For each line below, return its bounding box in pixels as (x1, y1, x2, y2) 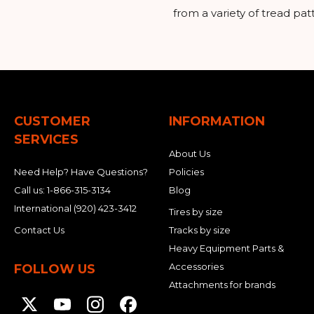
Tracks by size (168, 224, 231, 235)
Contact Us (14, 224, 64, 235)
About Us (168, 148, 210, 159)
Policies (168, 166, 204, 177)
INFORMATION (168, 114, 265, 129)
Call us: (14, 184, 47, 196)
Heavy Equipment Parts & (168, 243, 284, 254)
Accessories (168, 261, 224, 272)
